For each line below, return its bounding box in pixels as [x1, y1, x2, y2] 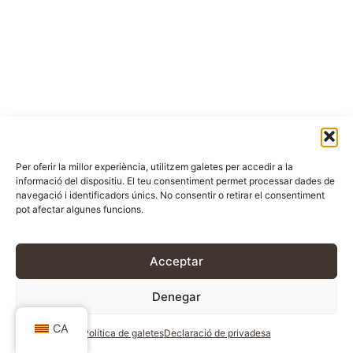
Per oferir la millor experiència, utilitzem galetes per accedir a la [16, 160, 293, 173]
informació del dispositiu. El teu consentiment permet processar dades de [16, 174, 335, 187]
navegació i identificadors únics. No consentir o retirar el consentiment [16, 188, 325, 201]
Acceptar [150, 253, 203, 269]
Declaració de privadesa [163, 327, 271, 339]
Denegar [152, 288, 201, 304]
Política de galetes [82, 327, 164, 339]
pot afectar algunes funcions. [16, 203, 143, 215]
